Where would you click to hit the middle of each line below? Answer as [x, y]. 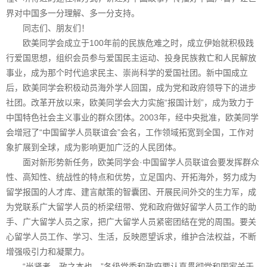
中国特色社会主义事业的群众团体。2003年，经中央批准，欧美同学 [132, 117]
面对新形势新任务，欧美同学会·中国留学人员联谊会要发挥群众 [133, 162]
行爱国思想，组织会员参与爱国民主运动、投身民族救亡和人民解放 [131, 58]
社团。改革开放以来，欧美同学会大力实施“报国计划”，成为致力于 [130, 102]
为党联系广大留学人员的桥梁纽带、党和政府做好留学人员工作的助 [131, 207]
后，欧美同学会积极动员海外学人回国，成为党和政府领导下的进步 [131, 87]
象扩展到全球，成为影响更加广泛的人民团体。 [94, 147]
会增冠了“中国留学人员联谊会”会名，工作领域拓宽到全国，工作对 [130, 132]
